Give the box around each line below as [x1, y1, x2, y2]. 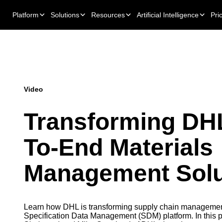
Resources [91, 11, 125, 19]
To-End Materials [24, 134, 213, 161]
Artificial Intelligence [137, 11, 199, 19]
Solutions [51, 11, 79, 19]
